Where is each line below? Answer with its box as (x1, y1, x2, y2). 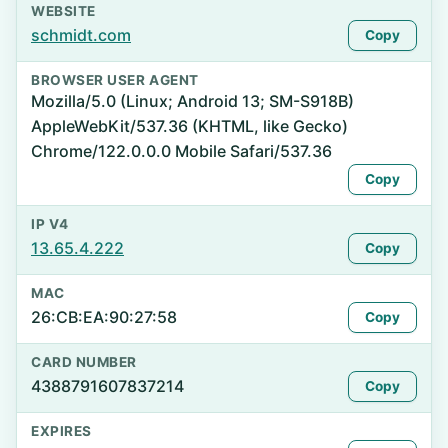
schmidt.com (31, 25, 131, 45)
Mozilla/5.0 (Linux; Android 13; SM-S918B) (31, 91, 354, 111)
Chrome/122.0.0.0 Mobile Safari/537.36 (31, 141, 332, 161)
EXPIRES (31, 423, 92, 439)
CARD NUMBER (31, 354, 137, 370)
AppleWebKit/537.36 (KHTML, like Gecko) (31, 116, 348, 136)
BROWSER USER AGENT (31, 72, 199, 88)
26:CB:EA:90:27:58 (31, 307, 177, 327)
